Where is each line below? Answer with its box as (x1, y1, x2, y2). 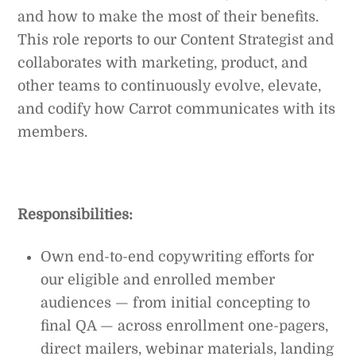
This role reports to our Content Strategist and (17, 31, 335, 48)
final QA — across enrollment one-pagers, (41, 317, 329, 334)
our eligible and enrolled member (41, 271, 276, 288)
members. (17, 123, 88, 140)
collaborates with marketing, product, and (17, 54, 308, 71)
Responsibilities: (17, 207, 133, 223)
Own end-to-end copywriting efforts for (41, 248, 315, 265)
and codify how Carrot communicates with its (17, 100, 336, 117)
